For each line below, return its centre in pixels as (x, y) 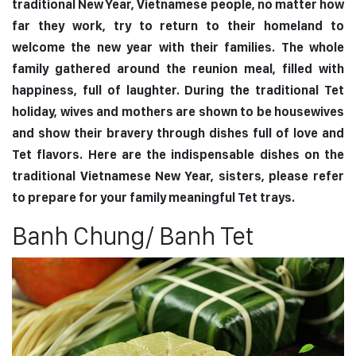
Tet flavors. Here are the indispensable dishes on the (178, 155)
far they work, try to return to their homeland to (178, 26)
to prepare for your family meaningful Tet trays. (153, 198)
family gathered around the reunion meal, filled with (178, 69)
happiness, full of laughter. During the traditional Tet (178, 91)
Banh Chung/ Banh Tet (133, 236)
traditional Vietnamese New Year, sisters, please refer (178, 176)
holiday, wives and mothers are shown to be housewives (178, 112)
